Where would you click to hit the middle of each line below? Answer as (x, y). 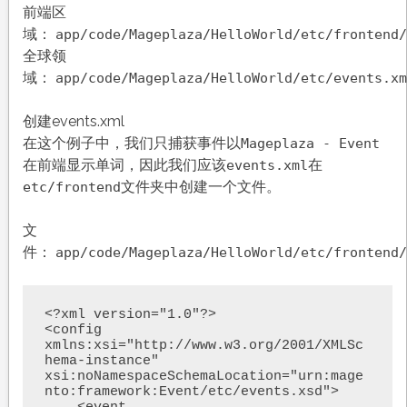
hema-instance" (101, 362)
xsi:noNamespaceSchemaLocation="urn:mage (203, 377)
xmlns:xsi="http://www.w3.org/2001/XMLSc (203, 346)
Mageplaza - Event (310, 144)
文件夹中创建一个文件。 (200, 187)
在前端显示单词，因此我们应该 (124, 165)
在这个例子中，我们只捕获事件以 (131, 144)
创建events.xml (73, 122)
